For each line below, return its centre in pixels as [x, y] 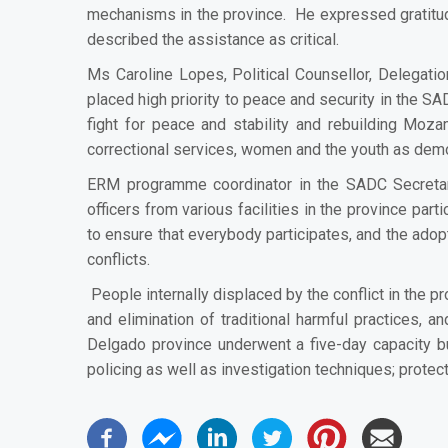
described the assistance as [188, 39]
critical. [314, 39]
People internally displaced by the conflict [237, 294]
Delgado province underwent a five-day [230, 344]
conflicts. [118, 259]
